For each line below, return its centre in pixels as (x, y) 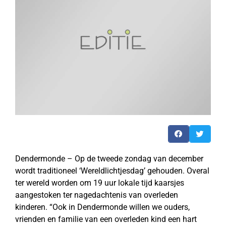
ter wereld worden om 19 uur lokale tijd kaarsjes (100, 183)
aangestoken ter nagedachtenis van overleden (97, 195)
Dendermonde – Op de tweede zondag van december (109, 158)
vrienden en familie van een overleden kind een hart (106, 219)
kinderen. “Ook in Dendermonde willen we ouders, (102, 207)
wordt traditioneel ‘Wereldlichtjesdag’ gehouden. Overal (112, 171)
